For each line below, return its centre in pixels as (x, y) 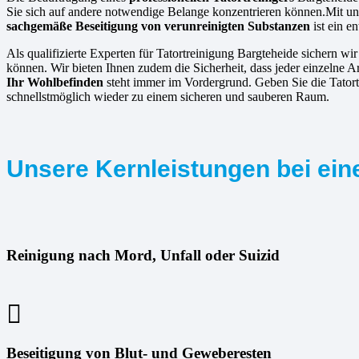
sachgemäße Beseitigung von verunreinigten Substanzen (158, 26)
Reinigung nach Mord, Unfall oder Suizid (143, 255)
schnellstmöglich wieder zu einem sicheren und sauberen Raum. (168, 97)
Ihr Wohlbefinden (55, 83)
